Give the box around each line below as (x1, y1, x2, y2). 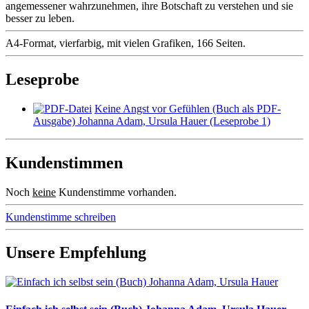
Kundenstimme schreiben (6, 210, 116, 223)
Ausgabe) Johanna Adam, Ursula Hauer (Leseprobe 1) (33, 114, 270, 127)
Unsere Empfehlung (6, 243, 146, 262)
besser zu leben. (6, 12, 74, 24)
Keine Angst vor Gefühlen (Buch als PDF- (94, 102, 281, 114)
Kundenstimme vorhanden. (56, 186, 177, 198)
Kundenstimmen (6, 153, 123, 172)
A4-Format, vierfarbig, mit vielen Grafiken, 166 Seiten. (6, 37, 246, 49)
